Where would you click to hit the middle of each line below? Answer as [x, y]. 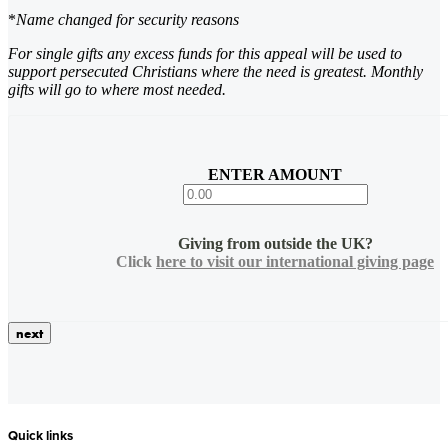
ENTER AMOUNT [275, 174]
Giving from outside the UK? [275, 243]
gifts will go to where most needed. [117, 89]
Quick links [40, 435]
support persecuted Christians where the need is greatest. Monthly [215, 71]
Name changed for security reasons [127, 19]
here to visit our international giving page [295, 261]
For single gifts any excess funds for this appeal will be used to [205, 53]
